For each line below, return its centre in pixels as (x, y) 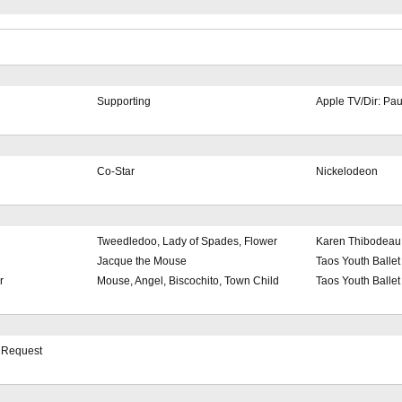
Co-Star (115, 172)
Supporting (123, 102)
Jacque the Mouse (141, 262)
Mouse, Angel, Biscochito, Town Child (188, 281)
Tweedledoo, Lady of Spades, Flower (187, 242)
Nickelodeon (346, 172)
